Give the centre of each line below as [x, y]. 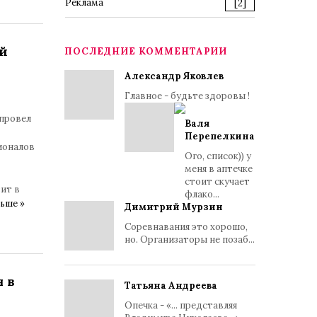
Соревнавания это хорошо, [186, 227]
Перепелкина [220, 136]
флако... [202, 194]
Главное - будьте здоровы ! [187, 96]
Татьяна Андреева [171, 286]
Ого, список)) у [218, 156]
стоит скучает [217, 181]
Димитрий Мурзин [174, 207]
